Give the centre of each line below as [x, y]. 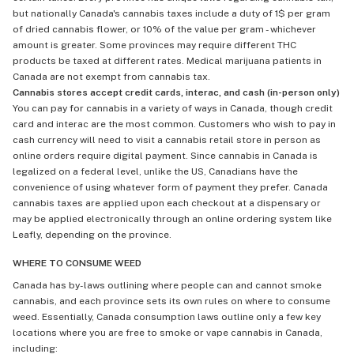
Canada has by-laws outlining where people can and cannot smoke [167, 285]
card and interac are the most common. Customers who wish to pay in [174, 124]
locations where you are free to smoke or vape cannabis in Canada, [168, 333]
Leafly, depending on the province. [92, 235]
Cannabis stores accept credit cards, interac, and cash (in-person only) [176, 92]
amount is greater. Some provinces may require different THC [154, 45]
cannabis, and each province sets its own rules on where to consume [171, 301]
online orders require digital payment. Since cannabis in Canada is [165, 156]
